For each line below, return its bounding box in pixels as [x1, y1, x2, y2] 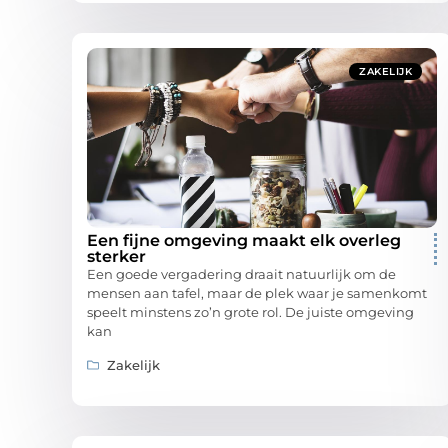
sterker [87, 247, 146, 267]
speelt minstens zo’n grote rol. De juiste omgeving [87, 304, 414, 321]
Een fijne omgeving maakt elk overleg [87, 231, 401, 251]
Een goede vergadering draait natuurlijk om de [87, 266, 396, 283]
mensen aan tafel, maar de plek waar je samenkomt [87, 285, 427, 302]
